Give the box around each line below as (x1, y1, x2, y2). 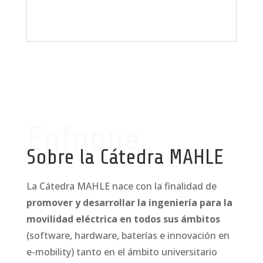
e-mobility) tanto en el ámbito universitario (26, 245, 217, 258)
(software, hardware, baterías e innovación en (26, 229, 230, 242)
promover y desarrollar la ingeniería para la (26, 196, 232, 209)
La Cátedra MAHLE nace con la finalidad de (26, 180, 217, 193)
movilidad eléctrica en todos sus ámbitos (26, 213, 220, 225)
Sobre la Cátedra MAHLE (26, 145, 224, 169)
